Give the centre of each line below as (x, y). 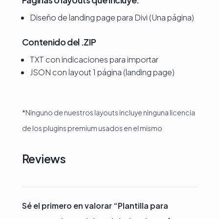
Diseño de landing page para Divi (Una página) (112, 17)
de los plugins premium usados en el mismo (92, 128)
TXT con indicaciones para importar (94, 59)
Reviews (44, 159)
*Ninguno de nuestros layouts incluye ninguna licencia (108, 112)
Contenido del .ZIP (59, 42)
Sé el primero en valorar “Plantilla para (95, 206)
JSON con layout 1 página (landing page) (102, 72)
